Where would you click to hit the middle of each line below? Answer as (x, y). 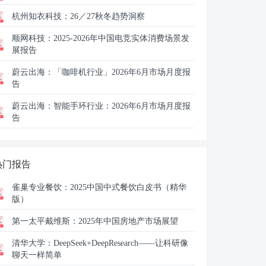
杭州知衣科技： (41, 16)
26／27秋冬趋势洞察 (107, 16)
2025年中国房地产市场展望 (128, 221)
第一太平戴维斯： (45, 221)
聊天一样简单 (37, 255)
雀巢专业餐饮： (41, 187)
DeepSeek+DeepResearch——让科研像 (121, 243)
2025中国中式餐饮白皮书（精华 (128, 187)
